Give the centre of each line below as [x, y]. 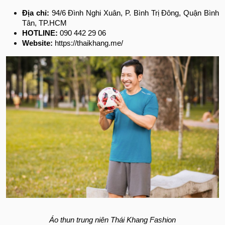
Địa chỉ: [37, 13]
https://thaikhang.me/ [90, 43]
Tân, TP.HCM [44, 23]
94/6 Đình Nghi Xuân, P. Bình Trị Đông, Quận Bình [135, 13]
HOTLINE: [40, 33]
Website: [38, 43]
